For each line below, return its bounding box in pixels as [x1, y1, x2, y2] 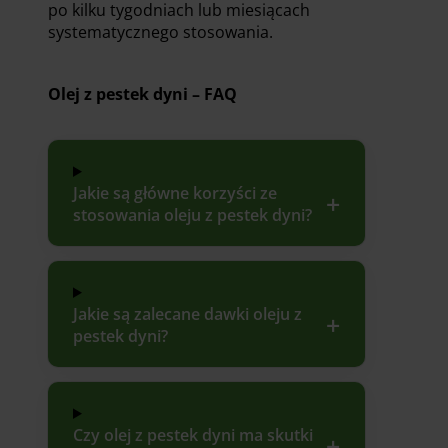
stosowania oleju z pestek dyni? [73, 203, 312, 226]
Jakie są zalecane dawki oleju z [73, 302, 302, 325]
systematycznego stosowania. [48, 20, 273, 43]
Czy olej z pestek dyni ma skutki [73, 423, 313, 446]
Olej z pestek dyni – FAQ [48, 82, 237, 105]
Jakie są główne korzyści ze [73, 181, 277, 204]
